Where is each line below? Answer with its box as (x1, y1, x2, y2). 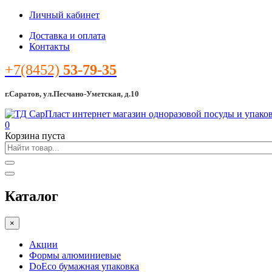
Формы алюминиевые (29, 250, 121, 260)
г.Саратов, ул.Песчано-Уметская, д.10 (5, 89, 139, 98)
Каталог (5, 188, 58, 204)
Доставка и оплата (29, 30, 106, 41)
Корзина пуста (5, 131, 65, 141)
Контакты (29, 41, 70, 52)
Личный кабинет (29, 10, 100, 20)
